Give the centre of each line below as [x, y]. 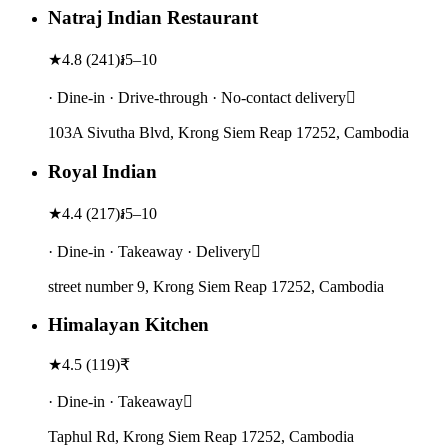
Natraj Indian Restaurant [153, 18]
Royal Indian [102, 171]
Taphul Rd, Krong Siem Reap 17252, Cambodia [201, 436]
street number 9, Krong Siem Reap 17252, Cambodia [216, 286]
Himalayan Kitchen [128, 325]
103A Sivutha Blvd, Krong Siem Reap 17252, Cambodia [228, 133]
